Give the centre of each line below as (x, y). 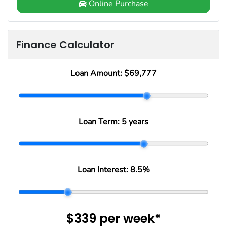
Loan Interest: (104, 170)
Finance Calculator (65, 45)
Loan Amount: (97, 74)
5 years (135, 122)
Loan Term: (100, 122)
